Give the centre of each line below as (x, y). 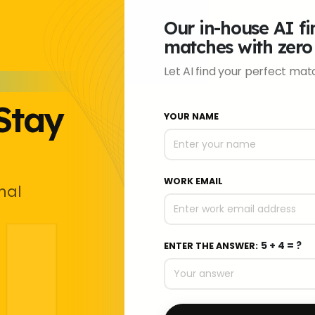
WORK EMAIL (193, 181)
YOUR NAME (191, 117)
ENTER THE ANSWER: (211, 246)
